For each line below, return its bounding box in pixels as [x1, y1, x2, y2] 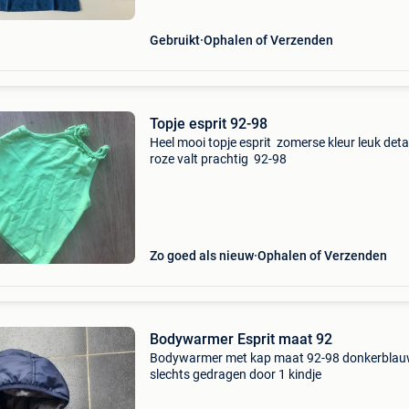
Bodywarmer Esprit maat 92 [149, 330, 332, 348]
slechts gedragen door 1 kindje [149, 367, 321, 382]
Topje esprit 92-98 [149, 115, 267, 132]
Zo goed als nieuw [149, 248, 254, 263]
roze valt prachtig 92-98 [149, 152, 287, 166]
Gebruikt [149, 33, 200, 47]
